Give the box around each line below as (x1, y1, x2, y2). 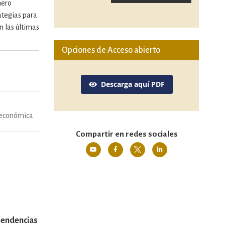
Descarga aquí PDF (100, 79, 165, 89)
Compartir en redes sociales (75, 130, 178, 139)
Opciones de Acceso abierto (62, 46, 161, 55)
